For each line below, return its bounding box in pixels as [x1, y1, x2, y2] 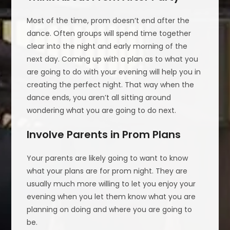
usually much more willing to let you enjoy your [27, 178, 196, 189]
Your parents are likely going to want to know [27, 152, 188, 163]
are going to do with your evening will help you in [27, 66, 201, 77]
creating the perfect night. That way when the [27, 79, 195, 90]
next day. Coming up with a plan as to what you [27, 53, 199, 64]
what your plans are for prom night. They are [27, 165, 188, 176]
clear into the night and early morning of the [27, 41, 188, 51]
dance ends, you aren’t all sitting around [27, 92, 171, 103]
